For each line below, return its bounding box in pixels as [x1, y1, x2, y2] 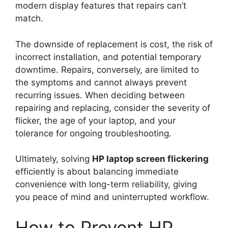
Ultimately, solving [15, 154, 92, 164]
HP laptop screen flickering [92, 154, 209, 164]
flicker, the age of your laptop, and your [15, 115, 176, 126]
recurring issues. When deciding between [15, 90, 185, 100]
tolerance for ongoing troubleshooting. [15, 128, 172, 138]
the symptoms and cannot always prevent [15, 77, 187, 88]
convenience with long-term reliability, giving [15, 179, 197, 190]
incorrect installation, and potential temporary [15, 51, 201, 62]
